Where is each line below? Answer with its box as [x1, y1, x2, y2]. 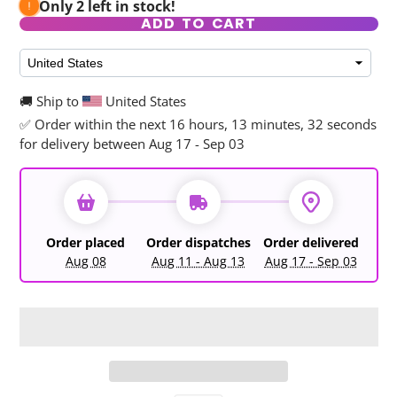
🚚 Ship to [19, 91, 82, 110]
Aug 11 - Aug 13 [152, 252, 245, 269]
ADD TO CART [141, 12, 256, 34]
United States [101, 91, 186, 110]
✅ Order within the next [19, 114, 169, 133]
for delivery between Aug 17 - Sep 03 [19, 134, 245, 152]
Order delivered [262, 233, 359, 251]
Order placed [46, 233, 126, 251]
